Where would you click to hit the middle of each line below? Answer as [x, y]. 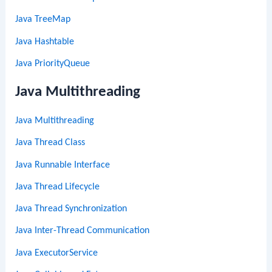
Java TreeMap [43, 20]
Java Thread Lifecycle [58, 187]
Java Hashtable [45, 42]
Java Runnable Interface [63, 165]
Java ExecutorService [57, 253]
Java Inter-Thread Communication [83, 231]
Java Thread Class [50, 143]
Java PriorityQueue [53, 63]
